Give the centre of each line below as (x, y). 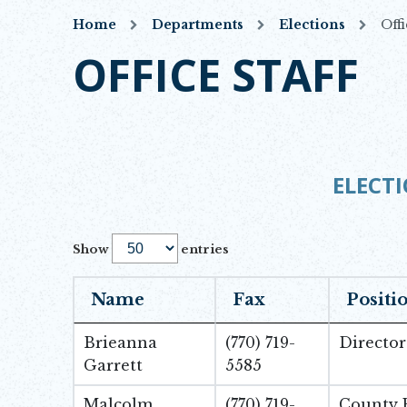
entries (203, 249)
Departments (198, 25)
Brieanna (121, 342)
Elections (312, 25)
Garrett (114, 365)
